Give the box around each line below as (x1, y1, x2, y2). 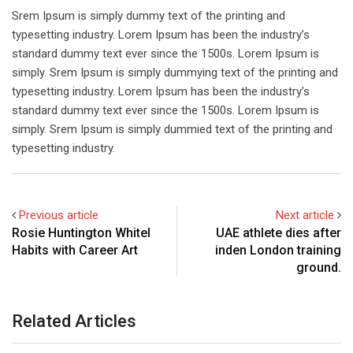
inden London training (215, 243, 341, 258)
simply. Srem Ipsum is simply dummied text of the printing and (12, 122, 333, 137)
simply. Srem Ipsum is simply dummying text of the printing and (12, 65, 338, 80)
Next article (276, 208, 334, 223)
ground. (296, 260, 341, 276)
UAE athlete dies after (216, 225, 341, 241)
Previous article (19, 208, 98, 223)
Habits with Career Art (12, 243, 138, 258)
